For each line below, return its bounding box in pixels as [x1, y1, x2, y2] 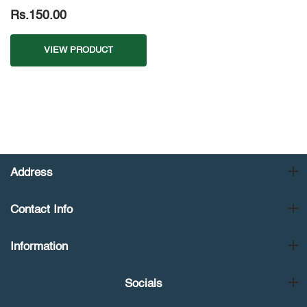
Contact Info [10, 204, 73, 217]
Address [10, 167, 53, 180]
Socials [124, 278, 162, 291]
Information [10, 241, 68, 254]
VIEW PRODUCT [44, 46, 113, 56]
